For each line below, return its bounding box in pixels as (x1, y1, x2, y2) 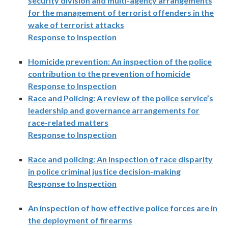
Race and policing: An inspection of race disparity (28, 154, 213, 164)
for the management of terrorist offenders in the (28, 8, 214, 18)
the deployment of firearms (28, 215, 132, 225)
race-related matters (28, 118, 108, 128)
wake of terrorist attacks (28, 20, 124, 30)
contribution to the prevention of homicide (28, 69, 190, 79)
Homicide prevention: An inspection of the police (28, 56, 212, 67)
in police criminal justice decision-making (28, 166, 181, 177)
